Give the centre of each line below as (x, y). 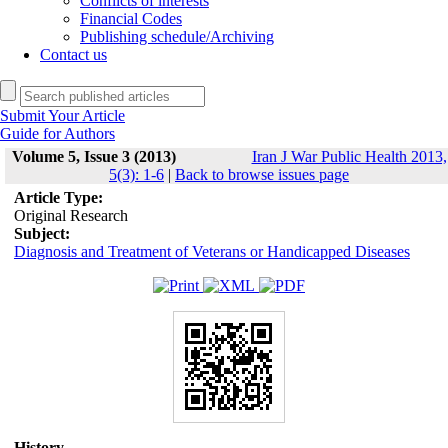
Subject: (41, 233)
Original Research (70, 215)
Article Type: (58, 197)
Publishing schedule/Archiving (177, 36)
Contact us (73, 54)
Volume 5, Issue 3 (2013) (93, 156)
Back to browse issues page (262, 174)
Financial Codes (131, 18)
